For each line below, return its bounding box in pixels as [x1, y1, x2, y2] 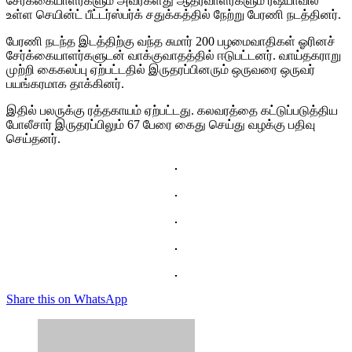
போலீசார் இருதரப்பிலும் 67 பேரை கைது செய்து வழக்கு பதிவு [6, 117, 315, 131]
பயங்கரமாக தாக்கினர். [6, 76, 124, 90]
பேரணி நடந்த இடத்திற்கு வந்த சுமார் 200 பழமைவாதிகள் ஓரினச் [6, 34, 335, 48]
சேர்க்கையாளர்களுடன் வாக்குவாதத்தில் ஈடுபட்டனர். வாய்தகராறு [6, 48, 341, 62]
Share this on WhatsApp [6, 291, 127, 306]
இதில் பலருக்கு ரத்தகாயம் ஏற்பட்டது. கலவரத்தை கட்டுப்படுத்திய [6, 103, 338, 117]
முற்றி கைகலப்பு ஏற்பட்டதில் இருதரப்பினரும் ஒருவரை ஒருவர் [6, 62, 315, 76]
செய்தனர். [6, 131, 60, 145]
